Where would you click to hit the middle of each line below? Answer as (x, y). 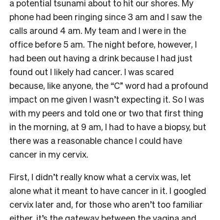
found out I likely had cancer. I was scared (92, 71)
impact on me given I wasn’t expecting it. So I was (107, 99)
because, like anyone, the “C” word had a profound (109, 85)
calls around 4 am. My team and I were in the (98, 30)
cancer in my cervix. (49, 154)
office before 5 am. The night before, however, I (103, 44)
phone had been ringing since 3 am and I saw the (106, 16)
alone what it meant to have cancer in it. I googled (108, 190)
